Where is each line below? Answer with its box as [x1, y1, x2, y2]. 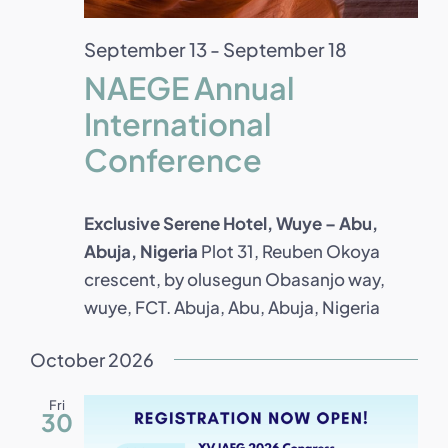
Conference [84, 140, 262, 180]
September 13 [84, 37, 207, 61]
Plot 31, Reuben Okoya [201, 239, 380, 262]
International [84, 104, 272, 144]
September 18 [223, 37, 347, 61]
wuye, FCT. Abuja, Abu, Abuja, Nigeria [84, 295, 380, 318]
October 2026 [30, 347, 154, 371]
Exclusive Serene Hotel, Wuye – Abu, [84, 211, 378, 234]
